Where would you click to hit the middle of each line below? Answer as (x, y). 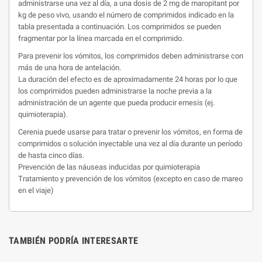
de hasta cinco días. (51, 155)
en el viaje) (36, 190)
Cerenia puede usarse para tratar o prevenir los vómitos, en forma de (130, 132)
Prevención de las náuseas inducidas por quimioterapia (109, 167)
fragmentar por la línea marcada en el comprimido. (101, 38)
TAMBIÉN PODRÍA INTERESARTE (74, 241)
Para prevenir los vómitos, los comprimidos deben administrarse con (131, 56)
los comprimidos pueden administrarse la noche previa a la (115, 91)
